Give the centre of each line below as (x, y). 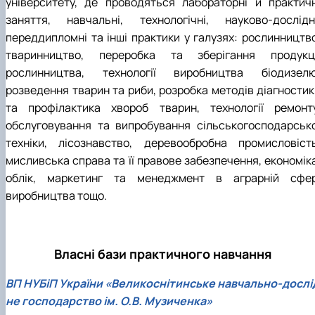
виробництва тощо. (56, 195)
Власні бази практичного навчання (163, 253)
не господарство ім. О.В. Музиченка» (109, 301)
